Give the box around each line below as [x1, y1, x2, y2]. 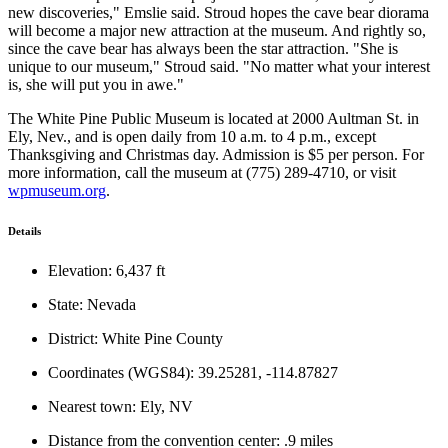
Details [8, 225, 41, 238]
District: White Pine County [48, 330, 223, 348]
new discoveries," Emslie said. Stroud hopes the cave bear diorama [8, 4, 429, 22]
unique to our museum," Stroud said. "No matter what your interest [8, 58, 430, 76]
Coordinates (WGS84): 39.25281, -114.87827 [48, 364, 338, 382]
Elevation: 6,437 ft [48, 262, 165, 280]
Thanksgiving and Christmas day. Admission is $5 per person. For [8, 146, 424, 164]
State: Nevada [48, 296, 136, 314]
